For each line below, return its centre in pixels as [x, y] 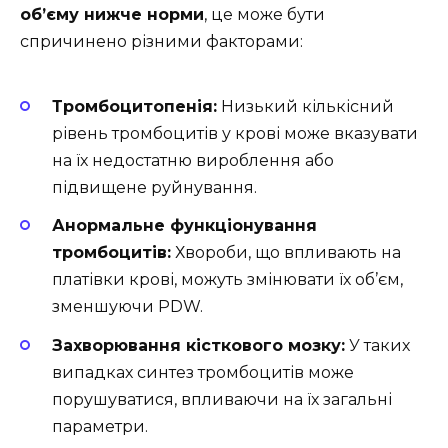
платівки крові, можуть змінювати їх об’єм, [227, 280]
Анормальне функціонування [184, 226]
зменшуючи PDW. [127, 307]
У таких [377, 345]
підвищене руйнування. [154, 188]
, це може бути [264, 14]
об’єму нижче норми [112, 14]
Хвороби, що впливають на [286, 253]
